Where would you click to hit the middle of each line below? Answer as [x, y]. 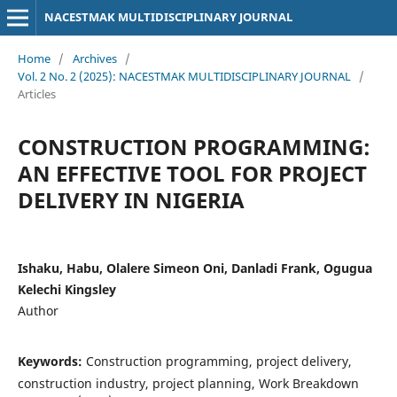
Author [38, 310]
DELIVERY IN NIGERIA [131, 199]
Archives [94, 58]
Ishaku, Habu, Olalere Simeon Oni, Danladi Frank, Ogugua [195, 268]
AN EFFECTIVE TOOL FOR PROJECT [192, 173]
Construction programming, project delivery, [218, 361]
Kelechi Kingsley [66, 289]
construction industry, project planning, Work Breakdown [188, 383]
